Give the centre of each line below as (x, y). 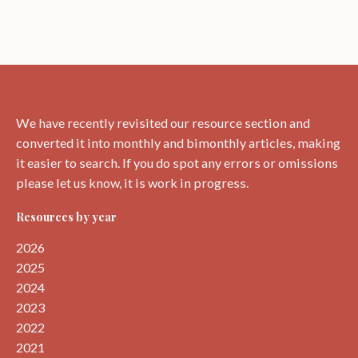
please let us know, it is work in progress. (132, 183)
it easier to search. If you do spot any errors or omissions (177, 163)
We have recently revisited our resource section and (163, 123)
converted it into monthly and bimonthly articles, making (178, 143)
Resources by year (66, 217)
